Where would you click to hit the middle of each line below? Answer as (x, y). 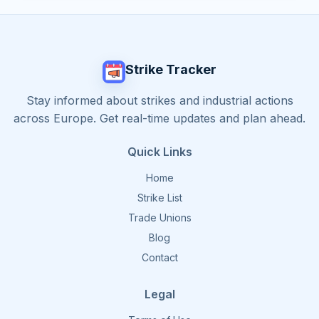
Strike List (159, 198)
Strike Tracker (171, 69)
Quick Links (159, 152)
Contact (159, 257)
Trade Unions (159, 218)
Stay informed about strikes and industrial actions (159, 100)
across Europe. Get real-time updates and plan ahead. (159, 118)
